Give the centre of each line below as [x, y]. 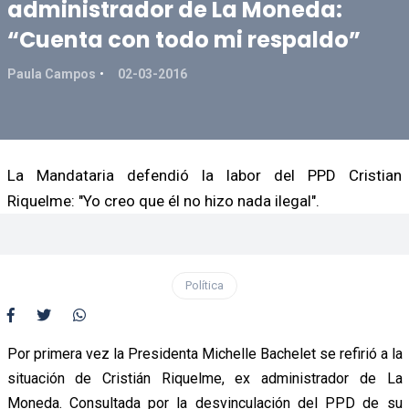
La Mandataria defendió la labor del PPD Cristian [204, 175]
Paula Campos [51, 73]
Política [204, 285]
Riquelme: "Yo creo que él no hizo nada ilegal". [163, 200]
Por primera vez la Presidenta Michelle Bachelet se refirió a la [204, 353]
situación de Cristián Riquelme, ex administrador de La [204, 378]
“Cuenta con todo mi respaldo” [184, 39]
